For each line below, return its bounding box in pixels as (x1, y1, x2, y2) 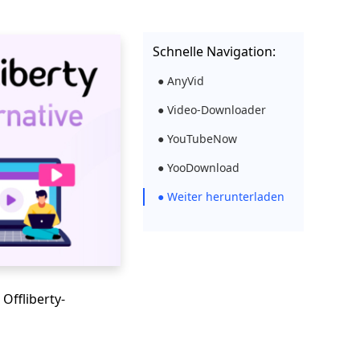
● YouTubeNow (157, 131, 237, 146)
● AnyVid (157, 73, 204, 88)
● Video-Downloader (157, 102, 266, 117)
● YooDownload (157, 160, 239, 175)
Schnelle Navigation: (153, 43, 276, 60)
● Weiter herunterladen (157, 189, 284, 204)
